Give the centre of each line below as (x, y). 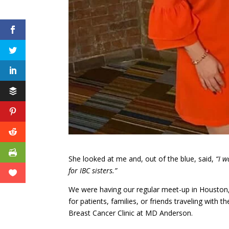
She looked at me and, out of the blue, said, (142, 159)
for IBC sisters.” (93, 171)
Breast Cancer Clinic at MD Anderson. (131, 213)
